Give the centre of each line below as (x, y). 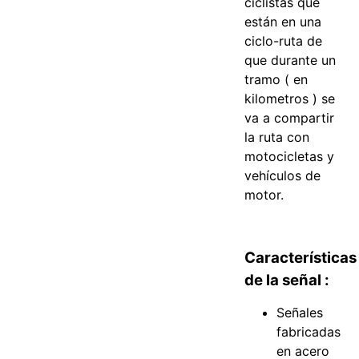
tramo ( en (276, 80)
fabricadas (309, 332)
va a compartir (290, 118)
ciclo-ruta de (284, 41)
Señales (300, 313)
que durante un (290, 61)
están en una (283, 22)
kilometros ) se (290, 99)
